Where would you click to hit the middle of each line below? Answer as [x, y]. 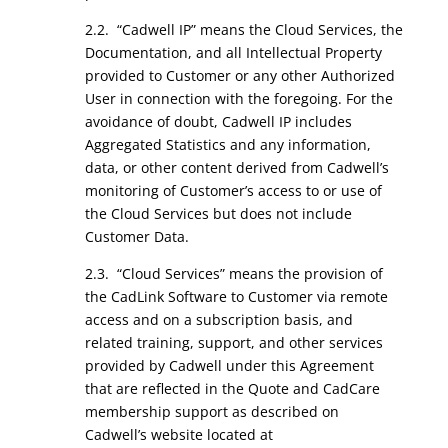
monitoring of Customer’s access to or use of [233, 190]
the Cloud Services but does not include [218, 213]
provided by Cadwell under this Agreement [229, 365]
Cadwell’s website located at [178, 434]
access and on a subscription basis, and [218, 319]
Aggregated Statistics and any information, [227, 144]
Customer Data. [136, 236]
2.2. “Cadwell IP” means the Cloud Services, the [243, 29]
